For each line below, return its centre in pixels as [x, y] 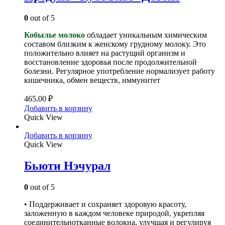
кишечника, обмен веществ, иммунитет [92, 80]
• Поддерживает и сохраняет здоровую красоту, [105, 204]
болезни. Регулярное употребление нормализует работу [120, 71]
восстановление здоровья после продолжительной [110, 62]
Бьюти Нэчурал [67, 165]
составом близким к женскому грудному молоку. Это [115, 44]
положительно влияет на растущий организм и [105, 53]
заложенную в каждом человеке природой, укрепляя [114, 213]
